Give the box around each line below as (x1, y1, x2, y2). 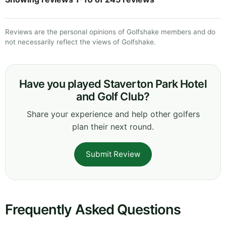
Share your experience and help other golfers (26, 108, 200, 119)
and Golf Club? (76, 89, 150, 103)
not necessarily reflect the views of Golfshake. (5, 37, 156, 46)
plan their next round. (72, 121, 154, 132)
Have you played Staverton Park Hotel (19, 77, 207, 90)
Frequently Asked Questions (5, 201, 181, 218)
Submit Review (86, 149, 140, 159)
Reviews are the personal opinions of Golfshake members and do (5, 27, 215, 36)
